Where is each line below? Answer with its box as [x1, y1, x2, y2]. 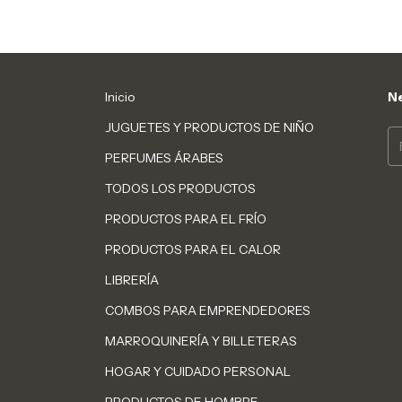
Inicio [105, 89, 136, 106]
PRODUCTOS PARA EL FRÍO [105, 211, 267, 228]
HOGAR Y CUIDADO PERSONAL [105, 363, 292, 380]
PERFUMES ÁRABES [105, 150, 224, 167]
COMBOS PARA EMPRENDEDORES [105, 302, 311, 319]
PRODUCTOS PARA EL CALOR [105, 241, 282, 258]
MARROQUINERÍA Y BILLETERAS [105, 333, 298, 350]
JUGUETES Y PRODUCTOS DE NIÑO [105, 119, 315, 136]
